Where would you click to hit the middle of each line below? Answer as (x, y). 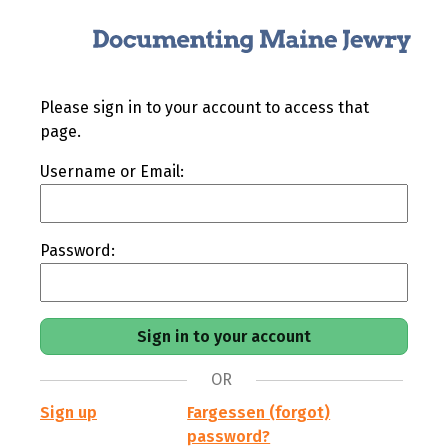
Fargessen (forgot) (259, 412)
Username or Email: (112, 171)
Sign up (68, 412)
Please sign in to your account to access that (204, 107)
